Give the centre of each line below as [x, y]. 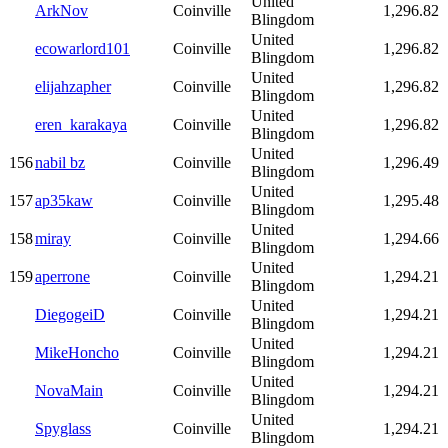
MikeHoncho [77, 352]
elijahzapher [73, 86]
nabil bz [60, 162]
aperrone [62, 276]
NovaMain [69, 390]
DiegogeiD [70, 314]
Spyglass [63, 428]
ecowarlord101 [82, 48]
